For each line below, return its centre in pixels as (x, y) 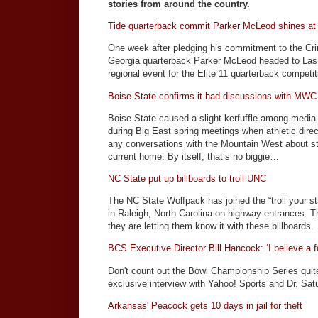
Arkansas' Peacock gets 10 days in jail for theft (205, 305)
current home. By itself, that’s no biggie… (193, 156)
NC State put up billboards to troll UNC (187, 179)
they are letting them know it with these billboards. (211, 226)
